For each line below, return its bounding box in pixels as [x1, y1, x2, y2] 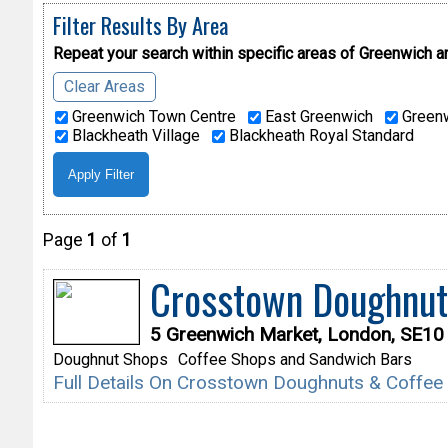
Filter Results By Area [52, 7, 228, 41]
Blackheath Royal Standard [224, 125, 414, 145]
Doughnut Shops [52, 350, 168, 370]
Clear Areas [63, 76, 145, 96]
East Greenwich [260, 106, 373, 126]
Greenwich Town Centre [67, 106, 236, 126]
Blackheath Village [67, 125, 200, 145]
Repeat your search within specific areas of [52, 43, 355, 63]
